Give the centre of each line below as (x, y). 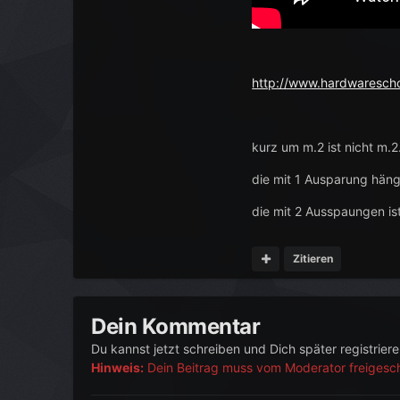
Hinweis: (118, 367)
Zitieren (312, 259)
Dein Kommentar (176, 326)
